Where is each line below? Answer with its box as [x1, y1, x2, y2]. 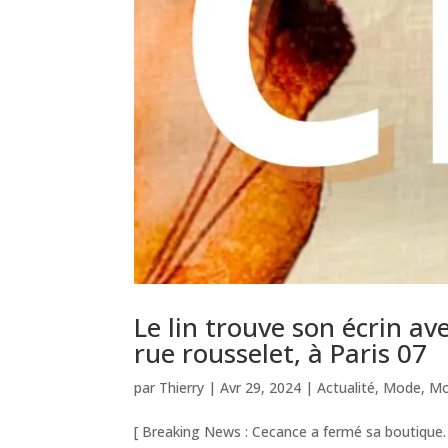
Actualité [317, 377, 376, 397]
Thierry [159, 377, 205, 397]
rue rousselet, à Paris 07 [134, 334, 428, 371]
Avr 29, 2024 [220, 377, 302, 397]
